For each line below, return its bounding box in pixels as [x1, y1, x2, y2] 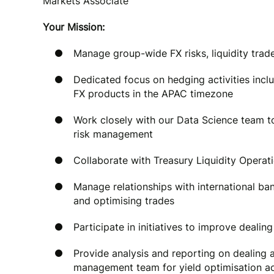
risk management [73, 128, 153, 140]
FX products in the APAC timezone [73, 87, 233, 100]
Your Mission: [43, 21, 105, 33]
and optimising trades [73, 194, 174, 207]
